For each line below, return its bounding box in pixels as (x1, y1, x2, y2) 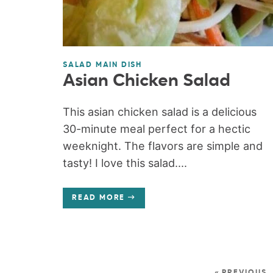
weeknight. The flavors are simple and (62, 139, 263, 152)
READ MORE (71, 194, 126, 202)
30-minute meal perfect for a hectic (62, 122, 250, 135)
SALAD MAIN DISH (62, 61, 142, 69)
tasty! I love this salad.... (62, 156, 187, 169)
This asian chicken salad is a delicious (62, 105, 257, 118)
